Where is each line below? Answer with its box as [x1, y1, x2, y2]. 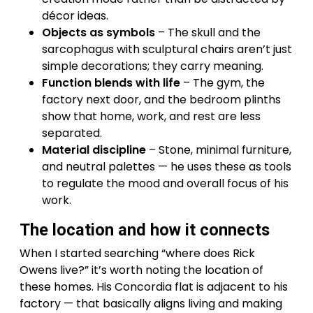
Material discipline [42, 141, 146, 158]
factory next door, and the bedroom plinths [42, 91, 281, 108]
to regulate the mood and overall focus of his [42, 175, 289, 191]
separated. [42, 124, 102, 141]
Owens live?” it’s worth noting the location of [20, 261, 263, 278]
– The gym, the [180, 74, 265, 91]
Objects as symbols [42, 24, 155, 41]
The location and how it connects [20, 219, 270, 240]
